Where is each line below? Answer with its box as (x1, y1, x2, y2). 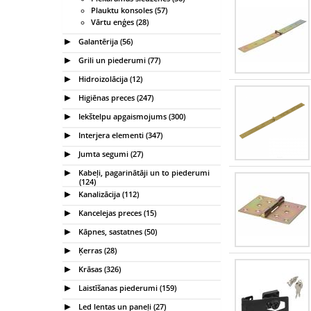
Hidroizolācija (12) (76, 73, 142, 84)
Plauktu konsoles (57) (91, 5, 167, 15)
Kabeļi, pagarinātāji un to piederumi (76, 167, 210, 178)
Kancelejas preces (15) (76, 207, 156, 218)
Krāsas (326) (76, 263, 121, 274)
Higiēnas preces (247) (76, 92, 153, 103)
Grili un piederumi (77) (76, 54, 160, 65)
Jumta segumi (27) (76, 148, 143, 159)
